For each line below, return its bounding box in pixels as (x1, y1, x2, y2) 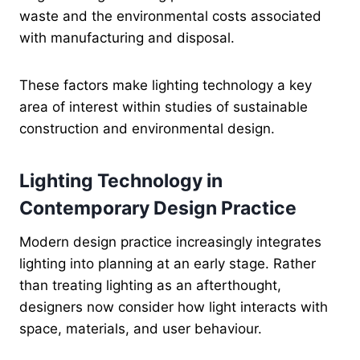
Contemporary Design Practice (19, 197, 297, 220)
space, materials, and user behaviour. (19, 320, 262, 337)
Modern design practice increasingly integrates (19, 233, 321, 250)
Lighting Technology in (19, 170, 223, 193)
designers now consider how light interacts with (19, 298, 328, 315)
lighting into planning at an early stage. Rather (19, 255, 316, 272)
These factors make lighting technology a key (19, 76, 312, 93)
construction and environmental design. (19, 120, 275, 137)
